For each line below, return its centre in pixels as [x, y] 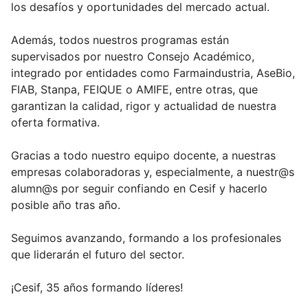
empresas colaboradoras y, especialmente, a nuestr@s [153, 172]
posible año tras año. [66, 205]
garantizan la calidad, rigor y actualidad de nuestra [144, 106]
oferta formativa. [55, 123]
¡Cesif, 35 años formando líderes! [97, 288]
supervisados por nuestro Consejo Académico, [133, 57]
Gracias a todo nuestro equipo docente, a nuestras [143, 156]
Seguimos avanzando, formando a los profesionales [146, 238]
